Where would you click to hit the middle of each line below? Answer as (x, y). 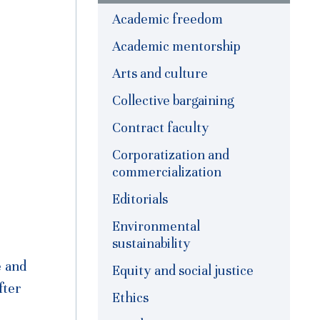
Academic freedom (167, 19)
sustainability (151, 244)
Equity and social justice (183, 271)
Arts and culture (160, 74)
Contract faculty (161, 128)
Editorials (140, 199)
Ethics (130, 298)
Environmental (156, 226)
